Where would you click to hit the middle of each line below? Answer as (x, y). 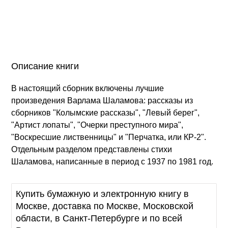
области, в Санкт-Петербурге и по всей (99, 219)
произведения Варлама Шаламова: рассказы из (102, 101)
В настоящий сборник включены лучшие (88, 89)
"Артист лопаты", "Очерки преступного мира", (97, 125)
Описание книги (45, 66)
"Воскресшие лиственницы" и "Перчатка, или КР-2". (109, 137)
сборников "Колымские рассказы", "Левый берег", (106, 113)
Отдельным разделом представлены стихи (92, 150)
